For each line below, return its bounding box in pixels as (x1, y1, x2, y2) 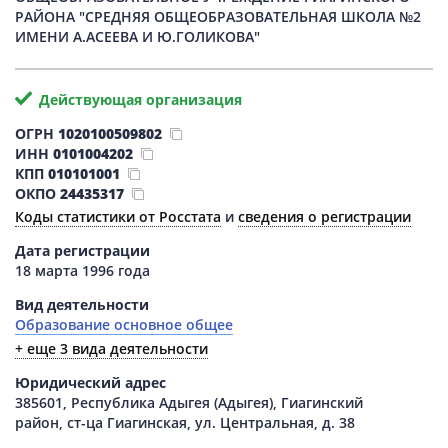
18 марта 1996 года (15, 261, 150, 280)
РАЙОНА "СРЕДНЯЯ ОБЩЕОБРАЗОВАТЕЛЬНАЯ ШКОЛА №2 (15, 6, 421, 26)
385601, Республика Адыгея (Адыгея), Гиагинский (15, 392, 363, 412)
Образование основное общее (15, 315, 233, 334)
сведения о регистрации (238, 207, 411, 226)
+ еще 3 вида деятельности (15, 338, 208, 358)
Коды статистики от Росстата (15, 207, 221, 226)
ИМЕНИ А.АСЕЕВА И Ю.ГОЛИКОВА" (15, 26, 260, 46)
